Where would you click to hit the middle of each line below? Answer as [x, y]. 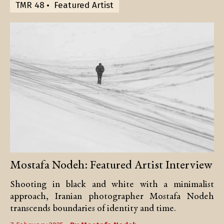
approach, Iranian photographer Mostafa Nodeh [112, 196]
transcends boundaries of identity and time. [93, 208]
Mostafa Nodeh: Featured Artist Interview [111, 165]
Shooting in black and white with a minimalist [112, 184]
